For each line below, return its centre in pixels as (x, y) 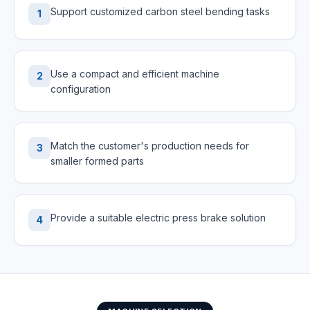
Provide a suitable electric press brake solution (158, 218)
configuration (81, 89)
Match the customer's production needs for (150, 146)
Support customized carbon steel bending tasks (160, 11)
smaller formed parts (97, 161)
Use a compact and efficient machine (135, 74)
